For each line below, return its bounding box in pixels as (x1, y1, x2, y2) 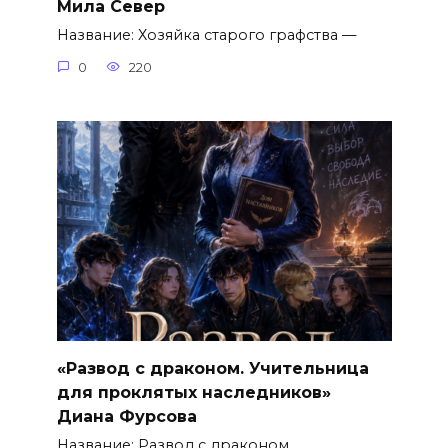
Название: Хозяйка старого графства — (56, 26, 356, 45)
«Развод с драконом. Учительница (56, 358, 369, 378)
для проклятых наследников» (56, 382, 331, 402)
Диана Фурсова (56, 406, 197, 426)
